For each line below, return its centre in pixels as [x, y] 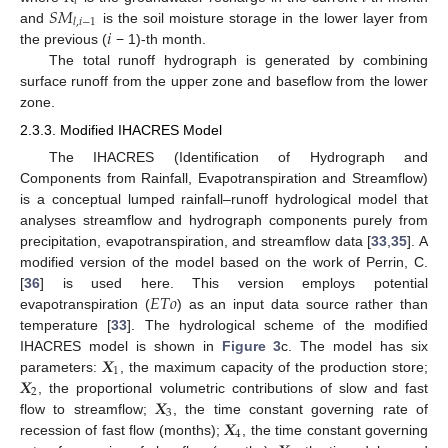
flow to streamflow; [87, 408]
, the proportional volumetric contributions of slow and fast [233, 387]
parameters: [61, 366]
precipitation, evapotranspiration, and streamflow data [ [196, 240]
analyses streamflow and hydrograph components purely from [224, 219]
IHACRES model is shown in [121, 345]
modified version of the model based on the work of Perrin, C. [224, 261]
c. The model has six [355, 345]
